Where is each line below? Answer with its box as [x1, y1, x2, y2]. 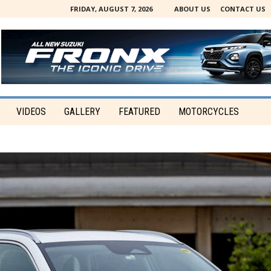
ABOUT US [174, 4, 211, 13]
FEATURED [118, 106, 160, 117]
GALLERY [64, 106, 100, 117]
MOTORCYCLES [178, 106, 239, 117]
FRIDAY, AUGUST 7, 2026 [70, 4, 152, 13]
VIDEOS [16, 106, 46, 117]
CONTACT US [220, 4, 266, 13]
